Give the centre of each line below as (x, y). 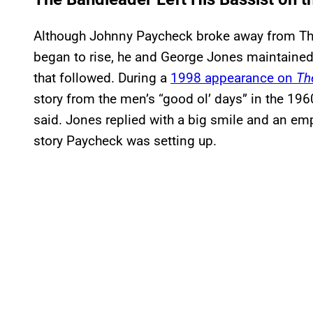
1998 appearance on (233, 78)
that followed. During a (102, 78)
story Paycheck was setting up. (125, 140)
